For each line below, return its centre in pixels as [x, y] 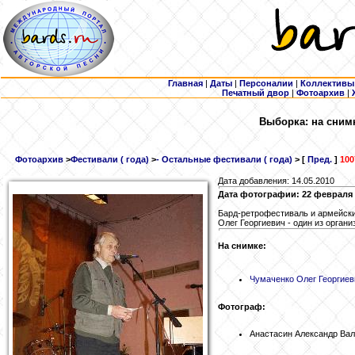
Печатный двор [256, 93]
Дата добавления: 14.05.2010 [276, 181]
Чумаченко [272, 279]
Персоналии [266, 83]
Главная [185, 83]
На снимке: [242, 246]
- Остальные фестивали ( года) [224, 160]
